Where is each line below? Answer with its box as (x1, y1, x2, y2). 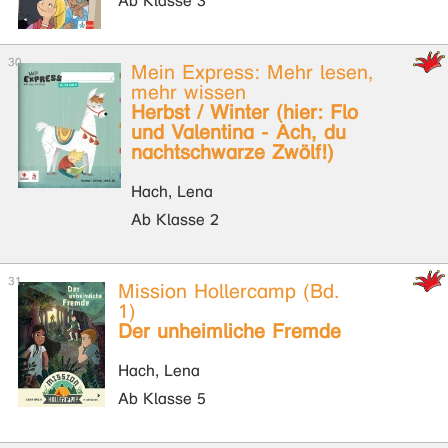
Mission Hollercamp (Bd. (118, 280, 340, 303)
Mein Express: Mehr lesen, (131, 61, 374, 84)
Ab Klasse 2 (131, 210, 219, 229)
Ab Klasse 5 (118, 389, 206, 408)
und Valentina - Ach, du (131, 121, 346, 144)
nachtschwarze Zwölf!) (131, 141, 334, 164)
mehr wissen (131, 81, 246, 104)
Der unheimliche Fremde (118, 320, 341, 343)
